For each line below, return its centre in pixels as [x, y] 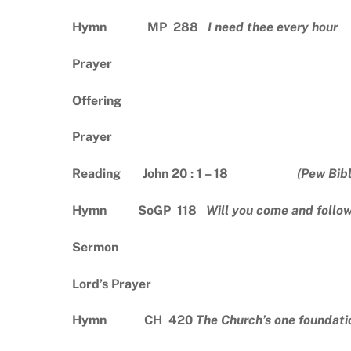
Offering [97, 100]
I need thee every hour [273, 27]
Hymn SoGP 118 [139, 210]
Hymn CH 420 [134, 320]
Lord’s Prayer [112, 284]
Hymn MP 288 [140, 27]
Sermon [95, 247]
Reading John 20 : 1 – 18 [185, 174]
